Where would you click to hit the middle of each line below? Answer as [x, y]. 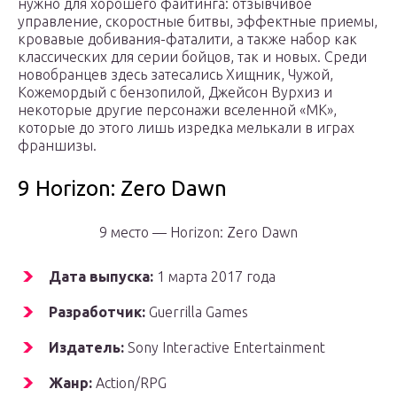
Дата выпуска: [101, 277]
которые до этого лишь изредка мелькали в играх [186, 128]
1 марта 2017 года [214, 277]
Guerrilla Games [197, 312]
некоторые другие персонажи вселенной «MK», [177, 110]
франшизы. [57, 146]
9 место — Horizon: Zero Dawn [198, 233]
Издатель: [86, 348]
